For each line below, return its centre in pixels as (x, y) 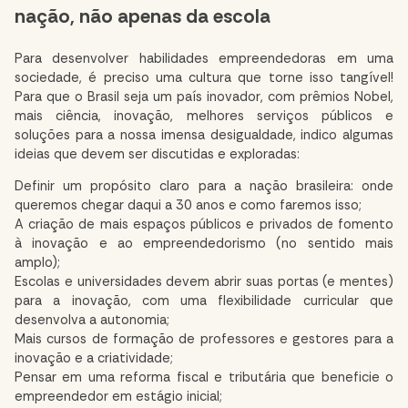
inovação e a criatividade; (94, 359)
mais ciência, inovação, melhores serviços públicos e (204, 116)
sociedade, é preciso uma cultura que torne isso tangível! (204, 77)
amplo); (37, 263)
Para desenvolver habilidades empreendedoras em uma (204, 58)
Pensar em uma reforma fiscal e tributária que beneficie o (204, 378)
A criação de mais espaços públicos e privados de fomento (204, 225)
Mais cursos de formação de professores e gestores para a (204, 340)
